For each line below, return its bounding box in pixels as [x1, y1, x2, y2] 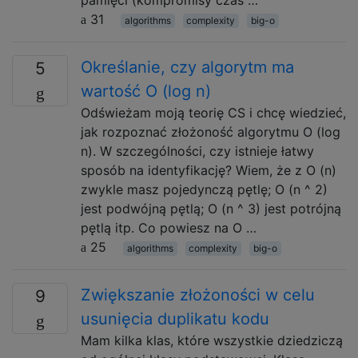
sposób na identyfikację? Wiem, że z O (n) [81, 162, 336, 178]
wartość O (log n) [81, 82, 211, 101]
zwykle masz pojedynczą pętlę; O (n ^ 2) [81, 181, 328, 197]
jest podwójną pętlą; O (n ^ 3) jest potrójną [81, 201, 341, 217]
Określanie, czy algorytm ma [81, 58, 294, 77]
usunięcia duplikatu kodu [81, 309, 269, 328]
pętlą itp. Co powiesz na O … [81, 220, 257, 236]
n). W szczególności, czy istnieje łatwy [81, 143, 314, 159]
